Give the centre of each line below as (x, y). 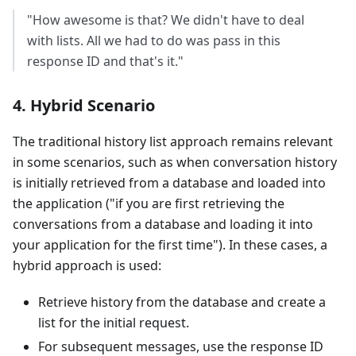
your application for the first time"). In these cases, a (170, 244)
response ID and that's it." (105, 61)
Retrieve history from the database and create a (182, 302)
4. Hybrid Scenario (84, 105)
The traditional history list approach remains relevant (173, 141)
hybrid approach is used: (87, 265)
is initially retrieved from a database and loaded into (169, 182)
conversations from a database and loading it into (163, 224)
